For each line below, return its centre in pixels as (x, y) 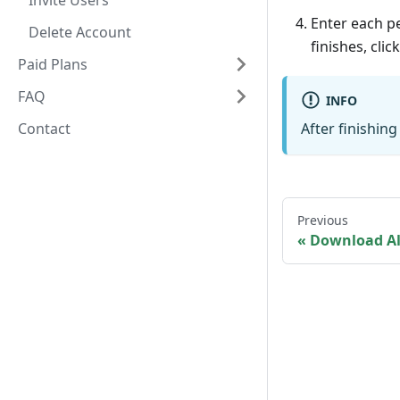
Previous (323, 221)
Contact (44, 129)
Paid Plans (53, 64)
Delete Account (80, 32)
